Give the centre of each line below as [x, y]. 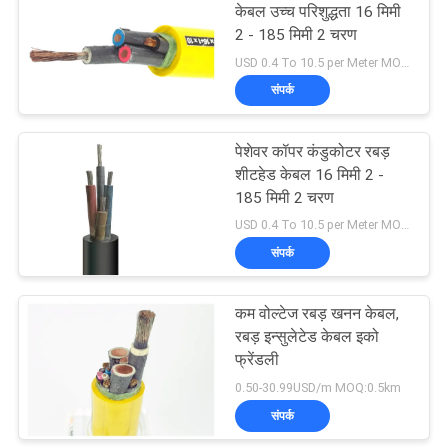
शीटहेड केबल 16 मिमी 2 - [310, 174]
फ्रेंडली [257, 360]
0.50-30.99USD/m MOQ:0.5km [318, 388]
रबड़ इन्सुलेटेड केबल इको [307, 337]
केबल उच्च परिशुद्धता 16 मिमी [318, 11]
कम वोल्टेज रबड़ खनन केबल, [317, 314]
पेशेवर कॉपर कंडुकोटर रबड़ [313, 151]
